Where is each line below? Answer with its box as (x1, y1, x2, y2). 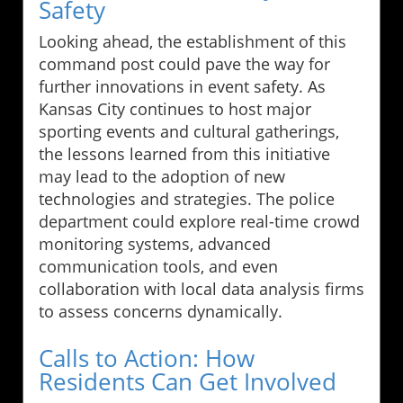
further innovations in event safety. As (39, 75, 326, 97)
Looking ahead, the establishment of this (39, 30, 346, 52)
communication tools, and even (39, 255, 278, 277)
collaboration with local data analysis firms (39, 277, 364, 300)
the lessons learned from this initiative (39, 142, 330, 165)
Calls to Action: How (39, 341, 255, 374)
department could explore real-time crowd (39, 210, 360, 232)
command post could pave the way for (39, 52, 330, 75)
